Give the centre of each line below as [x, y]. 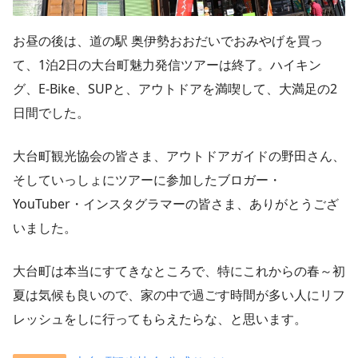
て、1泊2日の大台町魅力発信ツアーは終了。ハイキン [167, 65]
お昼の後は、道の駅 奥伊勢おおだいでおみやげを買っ [168, 41]
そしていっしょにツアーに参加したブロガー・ [147, 180]
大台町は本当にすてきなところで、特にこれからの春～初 [179, 271]
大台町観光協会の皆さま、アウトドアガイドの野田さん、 [179, 156]
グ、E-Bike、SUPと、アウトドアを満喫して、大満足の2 [175, 89]
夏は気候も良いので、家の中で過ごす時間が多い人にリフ [179, 295]
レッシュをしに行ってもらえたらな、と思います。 [160, 319]
